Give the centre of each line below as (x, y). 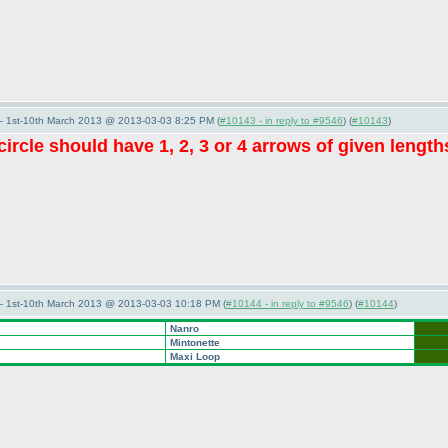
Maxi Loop (193, 356)
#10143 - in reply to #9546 (281, 120)
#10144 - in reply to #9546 (287, 303)
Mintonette (193, 342)
